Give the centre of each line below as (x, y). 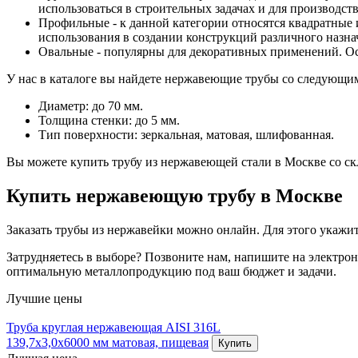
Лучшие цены (44, 299)
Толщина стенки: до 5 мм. (109, 121)
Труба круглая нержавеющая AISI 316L (113, 328)
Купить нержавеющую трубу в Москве (175, 196)
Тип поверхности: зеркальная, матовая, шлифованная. (186, 135)
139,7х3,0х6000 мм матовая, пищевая (107, 343)
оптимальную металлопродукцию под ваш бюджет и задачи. (171, 272)
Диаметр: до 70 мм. (91, 106)
